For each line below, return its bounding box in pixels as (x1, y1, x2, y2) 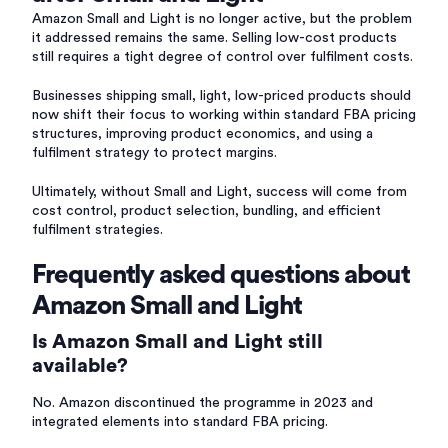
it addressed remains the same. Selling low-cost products (32, 31, 397, 45)
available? (32, 356, 128, 376)
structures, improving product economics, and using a (32, 127, 373, 141)
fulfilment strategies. (32, 223, 163, 237)
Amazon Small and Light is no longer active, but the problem (32, 12, 412, 26)
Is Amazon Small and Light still (32, 332, 323, 352)
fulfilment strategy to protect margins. (32, 146, 277, 160)
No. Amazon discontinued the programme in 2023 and (32, 396, 373, 410)
